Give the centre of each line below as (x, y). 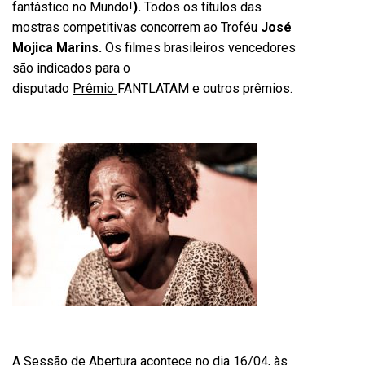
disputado (42, 88)
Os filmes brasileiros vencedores (199, 48)
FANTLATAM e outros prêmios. (205, 88)
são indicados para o (71, 68)
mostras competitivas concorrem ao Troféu (136, 27)
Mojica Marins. (57, 48)
